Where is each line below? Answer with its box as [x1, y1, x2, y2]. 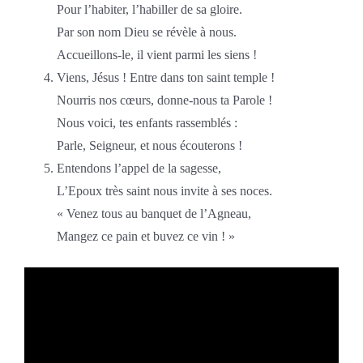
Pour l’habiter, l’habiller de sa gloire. [56, 2, 242, 16]
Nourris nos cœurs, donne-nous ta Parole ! [56, 92, 272, 107]
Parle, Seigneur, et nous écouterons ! [56, 138, 242, 152]
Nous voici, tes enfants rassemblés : [56, 115, 237, 130]
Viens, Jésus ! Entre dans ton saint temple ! [56, 70, 275, 84]
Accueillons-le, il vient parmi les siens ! [56, 47, 257, 62]
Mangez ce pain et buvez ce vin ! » [56, 228, 235, 243]
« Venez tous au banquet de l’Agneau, [56, 206, 251, 220]
